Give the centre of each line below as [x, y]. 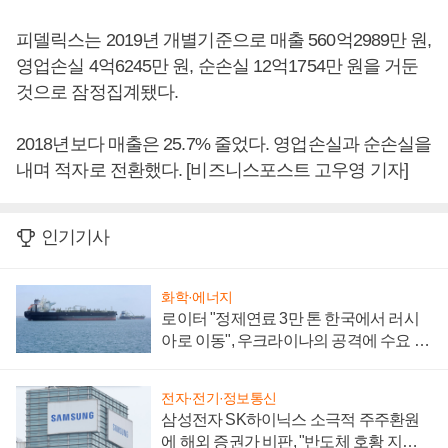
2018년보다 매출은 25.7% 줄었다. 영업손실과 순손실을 [224, 144]
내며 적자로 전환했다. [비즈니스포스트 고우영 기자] [212, 170]
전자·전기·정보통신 [219, 397]
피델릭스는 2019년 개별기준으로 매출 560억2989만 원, [224, 40]
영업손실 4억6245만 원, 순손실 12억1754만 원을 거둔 [217, 66]
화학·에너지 [197, 297]
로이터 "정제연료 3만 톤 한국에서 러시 [290, 319]
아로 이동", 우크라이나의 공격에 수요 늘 [295, 341]
